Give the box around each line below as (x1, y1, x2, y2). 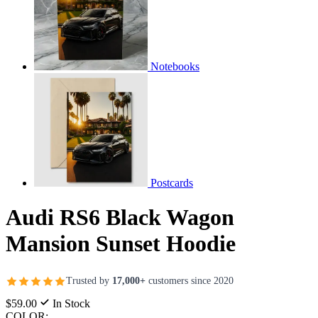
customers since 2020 (146, 275, 234, 287)
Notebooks (150, 60, 199, 72)
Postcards (150, 176, 193, 189)
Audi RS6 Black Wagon (6, 204, 234, 231)
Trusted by (66, 275, 112, 287)
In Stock (50, 297, 90, 309)
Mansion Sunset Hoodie (6, 231, 236, 257)
